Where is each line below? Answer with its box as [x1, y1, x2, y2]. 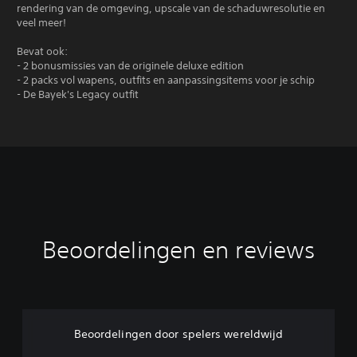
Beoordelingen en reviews [41, 236, 316, 264]
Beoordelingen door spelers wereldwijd [73, 327, 284, 341]
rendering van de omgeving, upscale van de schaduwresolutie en [17, 2, 325, 15]
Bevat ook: [17, 45, 68, 58]
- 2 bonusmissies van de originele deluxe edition [17, 59, 244, 73]
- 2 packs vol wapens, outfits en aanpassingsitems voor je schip [17, 73, 315, 87]
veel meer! [17, 16, 66, 29]
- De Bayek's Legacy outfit [17, 88, 139, 101]
